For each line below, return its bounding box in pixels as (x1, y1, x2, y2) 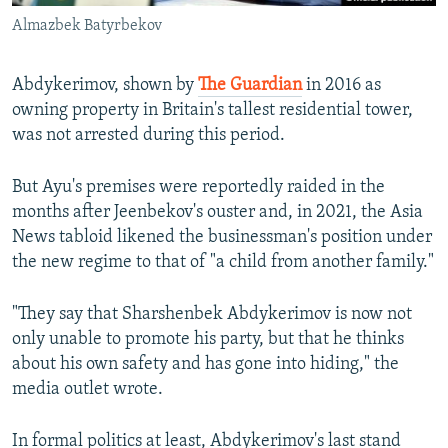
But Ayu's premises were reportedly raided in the (12, 177, 385, 197)
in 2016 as (302, 75, 381, 95)
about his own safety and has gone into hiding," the (12, 354, 399, 374)
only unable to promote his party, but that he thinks (12, 329, 404, 349)
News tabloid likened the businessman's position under (12, 227, 432, 247)
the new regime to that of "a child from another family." (12, 252, 434, 272)
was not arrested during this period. (12, 125, 285, 145)
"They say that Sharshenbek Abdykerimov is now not (12, 304, 412, 324)
